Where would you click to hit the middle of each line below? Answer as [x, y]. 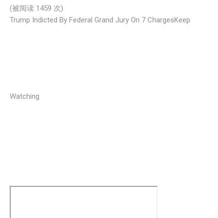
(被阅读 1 [25, 8]
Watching [25, 96]
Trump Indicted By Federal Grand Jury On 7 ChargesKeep [100, 20]
